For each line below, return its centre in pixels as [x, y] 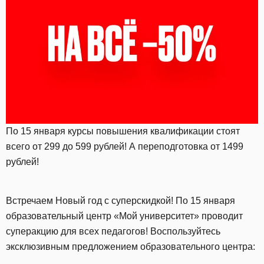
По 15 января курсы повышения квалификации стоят [123, 131]
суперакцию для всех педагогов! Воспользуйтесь [113, 232]
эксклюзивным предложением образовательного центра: [131, 247]
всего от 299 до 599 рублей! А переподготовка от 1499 [125, 147]
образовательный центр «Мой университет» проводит [124, 216]
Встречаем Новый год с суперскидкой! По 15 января [121, 201]
